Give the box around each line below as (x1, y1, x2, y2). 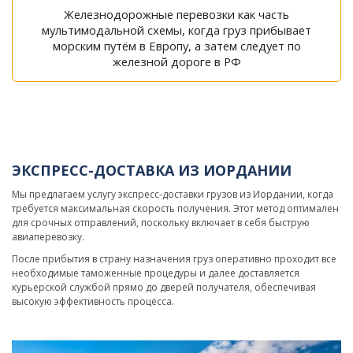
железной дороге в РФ (112, 54, 241, 69)
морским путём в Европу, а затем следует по (52, 38, 301, 54)
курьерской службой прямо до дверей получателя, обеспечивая (12, 281, 316, 294)
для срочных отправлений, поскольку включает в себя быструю (12, 216, 310, 229)
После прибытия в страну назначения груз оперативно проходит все (12, 252, 336, 266)
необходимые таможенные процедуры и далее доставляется (12, 266, 299, 280)
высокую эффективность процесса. (12, 295, 174, 308)
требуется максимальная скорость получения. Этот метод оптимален (12, 202, 339, 215)
